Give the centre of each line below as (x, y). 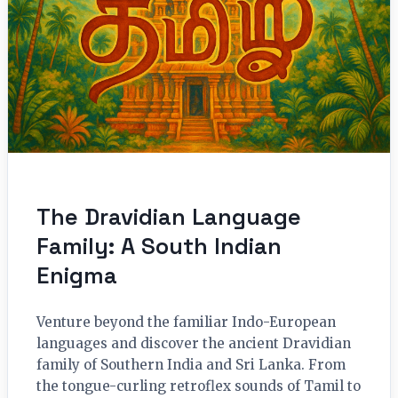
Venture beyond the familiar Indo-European (186, 322)
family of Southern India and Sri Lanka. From (191, 365)
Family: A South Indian (159, 247)
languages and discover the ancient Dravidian (194, 344)
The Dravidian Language (169, 217)
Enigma (77, 276)
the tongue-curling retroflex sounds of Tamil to (199, 386)
